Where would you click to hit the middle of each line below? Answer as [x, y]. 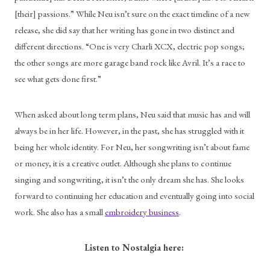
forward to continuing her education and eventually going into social [134, 195]
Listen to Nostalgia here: [135, 247]
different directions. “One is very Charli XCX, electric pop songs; [130, 46]
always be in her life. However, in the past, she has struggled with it [129, 130]
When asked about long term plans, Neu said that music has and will [132, 114]
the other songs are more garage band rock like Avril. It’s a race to [130, 62]
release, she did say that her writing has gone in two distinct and [124, 30]
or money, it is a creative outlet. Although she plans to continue [123, 163]
